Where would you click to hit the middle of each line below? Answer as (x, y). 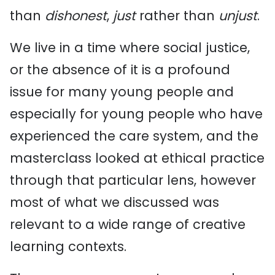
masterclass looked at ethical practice (137, 158)
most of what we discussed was (114, 202)
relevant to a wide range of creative (128, 224)
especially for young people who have (136, 114)
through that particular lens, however (133, 180)
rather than (177, 16)
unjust (238, 16)
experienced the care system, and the (134, 136)
